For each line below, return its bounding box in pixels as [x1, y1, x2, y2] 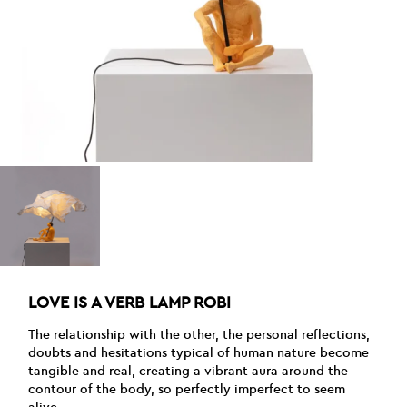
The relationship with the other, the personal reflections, [28, 326, 371, 342]
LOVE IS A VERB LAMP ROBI [28, 293, 232, 313]
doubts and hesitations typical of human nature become [28, 344, 370, 361]
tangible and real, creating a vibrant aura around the [28, 362, 349, 379]
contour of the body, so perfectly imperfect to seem [28, 381, 346, 397]
